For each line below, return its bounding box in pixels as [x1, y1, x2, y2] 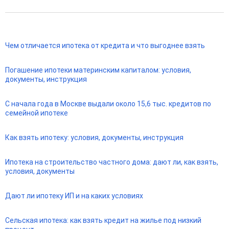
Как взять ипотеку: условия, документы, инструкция [5, 133, 184, 142]
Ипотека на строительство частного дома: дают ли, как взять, [5, 158, 218, 167]
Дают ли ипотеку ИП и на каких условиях [5, 192, 143, 200]
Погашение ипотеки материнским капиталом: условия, [5, 66, 191, 75]
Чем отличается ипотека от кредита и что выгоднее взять [5, 41, 205, 50]
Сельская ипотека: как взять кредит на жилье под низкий [5, 216, 201, 225]
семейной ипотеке [5, 109, 68, 118]
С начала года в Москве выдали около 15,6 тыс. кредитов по [5, 100, 211, 108]
